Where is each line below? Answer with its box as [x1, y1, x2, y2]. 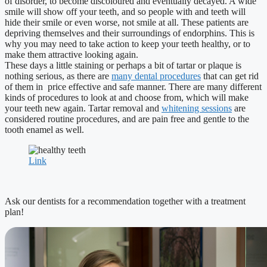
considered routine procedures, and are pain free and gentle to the [5, 114, 249, 125]
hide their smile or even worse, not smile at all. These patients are [5, 17, 249, 28]
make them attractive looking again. [5, 49, 138, 60]
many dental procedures [111, 71, 201, 82]
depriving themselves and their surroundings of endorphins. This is [5, 28, 254, 39]
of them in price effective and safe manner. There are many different [5, 82, 262, 92]
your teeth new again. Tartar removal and [5, 103, 162, 114]
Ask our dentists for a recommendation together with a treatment [5, 196, 246, 207]
